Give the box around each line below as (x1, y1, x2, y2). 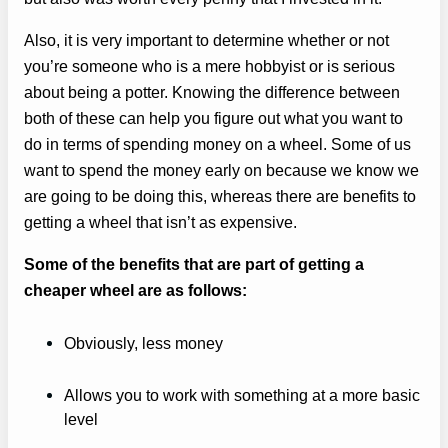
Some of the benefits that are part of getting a (24, 255, 364, 274)
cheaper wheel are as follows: (24, 281, 247, 300)
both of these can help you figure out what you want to (24, 108, 403, 127)
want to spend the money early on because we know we (24, 160, 419, 179)
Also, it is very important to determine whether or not (24, 30, 389, 49)
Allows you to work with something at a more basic (64, 386, 420, 405)
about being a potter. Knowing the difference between (24, 82, 400, 101)
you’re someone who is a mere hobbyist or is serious (24, 56, 395, 75)
